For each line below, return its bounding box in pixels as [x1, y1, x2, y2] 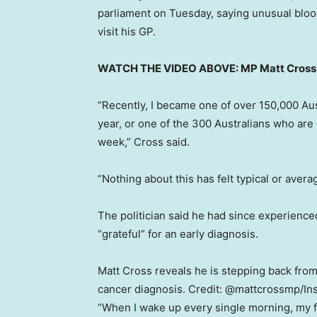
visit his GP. [98, 25, 156, 38]
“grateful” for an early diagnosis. [98, 227, 258, 241]
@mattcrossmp [225, 282, 300, 296]
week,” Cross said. [98, 135, 190, 149]
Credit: [185, 282, 225, 296]
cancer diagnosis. [98, 282, 185, 296]
